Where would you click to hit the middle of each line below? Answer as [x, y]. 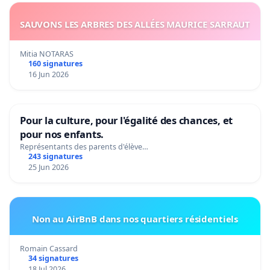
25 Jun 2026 [48, 167]
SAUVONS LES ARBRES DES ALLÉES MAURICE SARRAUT [135, 24]
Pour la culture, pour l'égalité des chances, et [127, 121]
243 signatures [55, 156]
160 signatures [55, 64]
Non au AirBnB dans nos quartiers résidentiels [135, 218]
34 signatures [53, 258]
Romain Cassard [49, 248]
